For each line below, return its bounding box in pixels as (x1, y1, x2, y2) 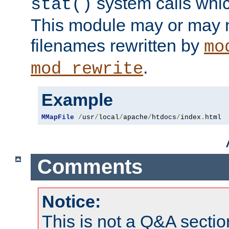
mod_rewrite (31, 59, 143, 79)
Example (41, 89, 113, 109)
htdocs (152, 113, 176, 121)
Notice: (42, 191, 101, 211)
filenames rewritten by (31, 35, 204, 55)
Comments (37, 155, 143, 178)
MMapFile (41, 113, 74, 121)
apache (123, 113, 148, 121)
